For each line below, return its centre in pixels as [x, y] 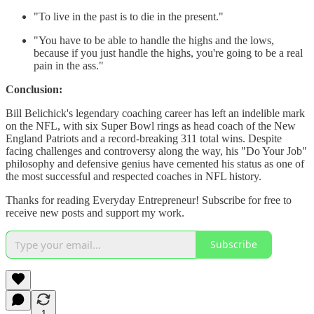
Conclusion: [34, 89]
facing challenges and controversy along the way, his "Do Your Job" [156, 151]
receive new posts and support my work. [95, 212]
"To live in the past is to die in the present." [129, 16]
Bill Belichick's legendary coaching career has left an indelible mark [155, 113]
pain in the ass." [69, 65]
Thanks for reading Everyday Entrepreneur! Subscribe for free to [149, 200]
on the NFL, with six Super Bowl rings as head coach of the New [151, 125]
